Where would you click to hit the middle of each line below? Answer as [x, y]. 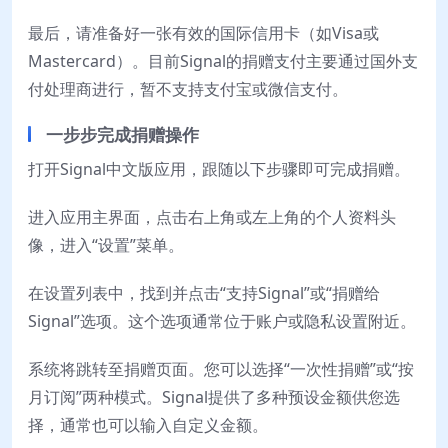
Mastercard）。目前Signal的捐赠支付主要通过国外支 [223, 61]
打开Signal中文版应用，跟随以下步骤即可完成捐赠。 [219, 169]
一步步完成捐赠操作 [122, 135]
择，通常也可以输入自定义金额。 [148, 425]
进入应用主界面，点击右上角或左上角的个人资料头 [212, 217]
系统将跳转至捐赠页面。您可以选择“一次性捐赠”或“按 [221, 369]
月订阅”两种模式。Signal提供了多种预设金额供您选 [214, 397]
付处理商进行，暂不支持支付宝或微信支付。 [188, 89]
